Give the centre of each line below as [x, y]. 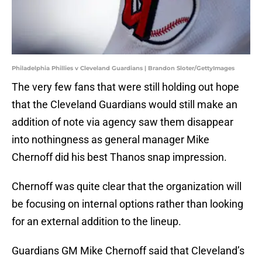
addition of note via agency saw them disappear [123, 122]
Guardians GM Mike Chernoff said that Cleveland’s [128, 251]
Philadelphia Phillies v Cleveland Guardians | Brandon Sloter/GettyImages [123, 68]
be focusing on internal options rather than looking [127, 204]
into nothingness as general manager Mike [111, 140]
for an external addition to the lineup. [96, 222]
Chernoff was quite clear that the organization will [127, 187]
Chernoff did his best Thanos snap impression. [119, 157]
